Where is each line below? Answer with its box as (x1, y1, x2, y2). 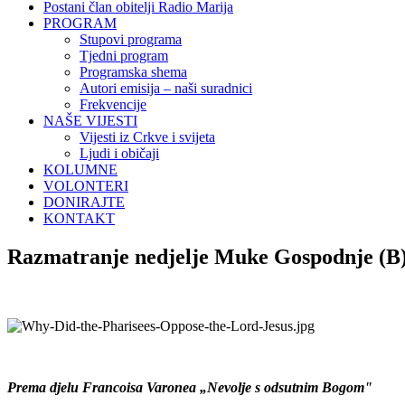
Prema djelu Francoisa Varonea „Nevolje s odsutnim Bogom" (7, 379, 372, 395)
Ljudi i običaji (80, 146, 159, 161)
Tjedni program (80, 48, 168, 63)
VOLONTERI (43, 178, 128, 193)
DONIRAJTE (43, 194, 125, 210)
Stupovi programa (80, 32, 182, 47)
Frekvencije (80, 97, 146, 112)
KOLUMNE (43, 162, 118, 177)
